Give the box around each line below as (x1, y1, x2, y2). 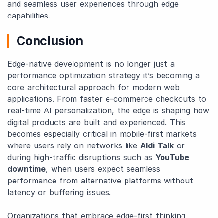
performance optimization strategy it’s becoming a (7, 71, 200, 80)
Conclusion (17, 34, 83, 48)
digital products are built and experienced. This (7, 117, 185, 127)
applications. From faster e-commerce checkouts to (7, 94, 206, 104)
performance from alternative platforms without (7, 176, 193, 185)
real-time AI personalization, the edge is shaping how (7, 106, 209, 115)
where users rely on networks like (7, 141, 140, 150)
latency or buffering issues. (7, 187, 111, 197)
